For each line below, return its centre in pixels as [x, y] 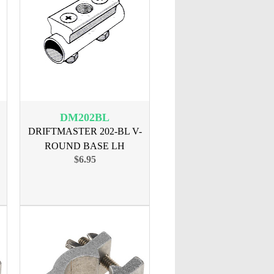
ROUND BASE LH [85, 146]
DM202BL [85, 117]
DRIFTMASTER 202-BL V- [85, 131]
